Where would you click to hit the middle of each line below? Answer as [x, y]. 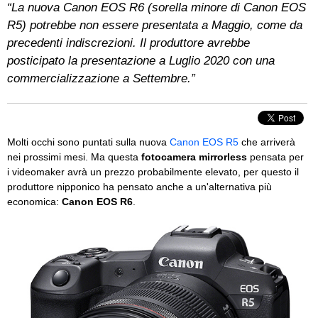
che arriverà [267, 142]
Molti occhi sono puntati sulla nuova [88, 142]
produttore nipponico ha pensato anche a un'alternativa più [139, 187]
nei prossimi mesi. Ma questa [74, 157]
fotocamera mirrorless [194, 157]
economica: [34, 202]
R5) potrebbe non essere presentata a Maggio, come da [155, 25]
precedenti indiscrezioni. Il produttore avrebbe [128, 43]
